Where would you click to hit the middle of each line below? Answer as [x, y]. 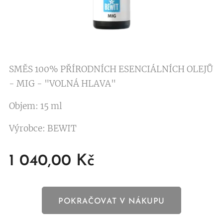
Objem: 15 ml [36, 106]
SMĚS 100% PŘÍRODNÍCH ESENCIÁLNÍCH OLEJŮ [111, 69]
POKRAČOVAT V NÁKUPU [111, 202]
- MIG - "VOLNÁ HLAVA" [62, 84]
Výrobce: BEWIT [43, 129]
